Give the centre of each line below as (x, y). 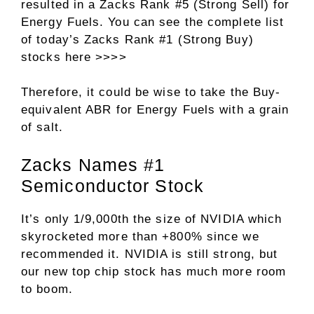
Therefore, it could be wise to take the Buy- (151, 93)
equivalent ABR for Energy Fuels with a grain (155, 110)
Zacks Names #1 (93, 164)
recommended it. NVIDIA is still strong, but (150, 254)
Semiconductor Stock (112, 185)
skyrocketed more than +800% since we (140, 236)
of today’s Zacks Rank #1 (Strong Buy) (137, 39)
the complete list (234, 22)
